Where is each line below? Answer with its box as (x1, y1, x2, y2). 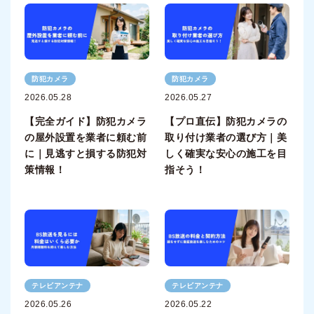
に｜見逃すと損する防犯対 (25, 148, 146, 160)
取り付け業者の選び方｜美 (165, 132, 287, 144)
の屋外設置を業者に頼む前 (25, 132, 146, 144)
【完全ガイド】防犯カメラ (25, 116, 146, 128)
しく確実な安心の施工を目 (165, 148, 287, 160)
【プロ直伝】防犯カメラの (165, 116, 287, 128)
